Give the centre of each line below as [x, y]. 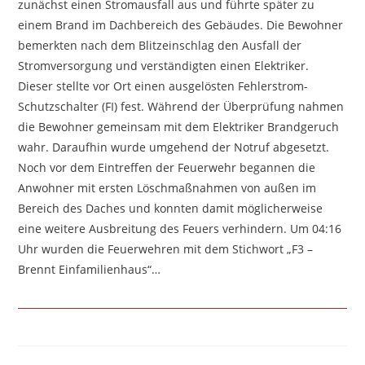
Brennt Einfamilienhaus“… [90, 269]
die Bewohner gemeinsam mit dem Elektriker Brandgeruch [179, 127]
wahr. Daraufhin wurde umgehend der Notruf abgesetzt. [174, 147]
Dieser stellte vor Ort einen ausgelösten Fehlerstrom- [163, 86]
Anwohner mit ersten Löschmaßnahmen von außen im [167, 188]
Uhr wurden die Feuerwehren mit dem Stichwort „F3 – [166, 249]
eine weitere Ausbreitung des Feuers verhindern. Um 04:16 [180, 229]
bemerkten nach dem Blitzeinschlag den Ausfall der [160, 45]
